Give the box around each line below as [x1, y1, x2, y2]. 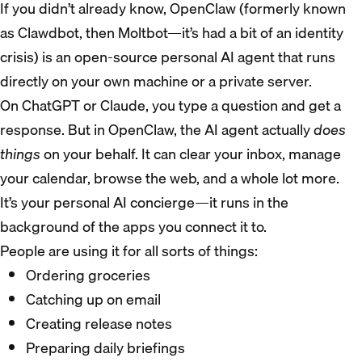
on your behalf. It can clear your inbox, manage [40, 142, 341, 166]
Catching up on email [26, 288, 161, 311]
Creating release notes [26, 312, 172, 335]
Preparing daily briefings [26, 336, 185, 360]
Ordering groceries [26, 263, 150, 287]
